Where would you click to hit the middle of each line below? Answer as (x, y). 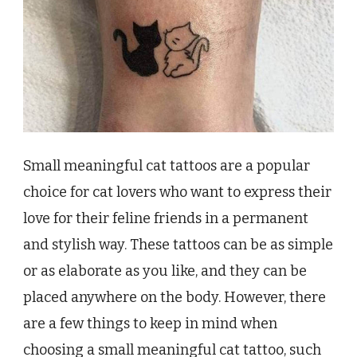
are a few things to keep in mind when (150, 324)
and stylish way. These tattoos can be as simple (178, 245)
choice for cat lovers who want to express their (177, 192)
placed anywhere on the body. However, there (175, 298)
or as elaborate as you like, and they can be (165, 271)
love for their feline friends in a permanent (166, 219)
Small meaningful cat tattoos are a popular (167, 166)
